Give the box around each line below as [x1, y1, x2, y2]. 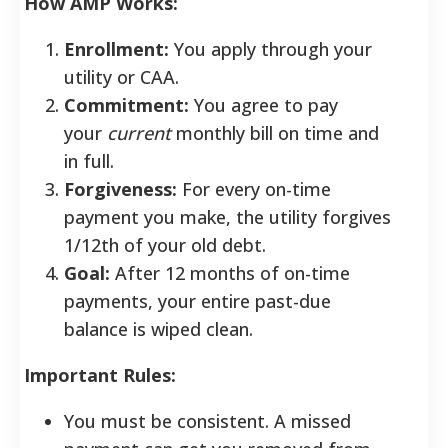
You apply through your [169, 36, 372, 61]
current [107, 120, 171, 145]
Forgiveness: [64, 176, 177, 201]
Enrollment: [64, 36, 169, 61]
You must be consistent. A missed [64, 408, 351, 433]
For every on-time [177, 176, 331, 201]
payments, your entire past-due [64, 288, 331, 313]
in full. [64, 148, 114, 173]
